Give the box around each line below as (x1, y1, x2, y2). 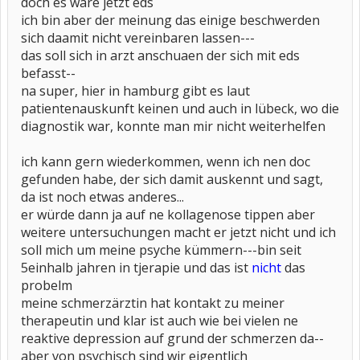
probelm (21, 276, 72, 294)
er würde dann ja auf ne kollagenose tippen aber (21, 206, 315, 223)
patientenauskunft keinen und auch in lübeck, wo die (21, 100, 339, 117)
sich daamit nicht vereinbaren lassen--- (21, 29, 255, 47)
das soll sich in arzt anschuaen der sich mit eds (21, 47, 300, 64)
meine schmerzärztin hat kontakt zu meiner (21, 294, 284, 312)
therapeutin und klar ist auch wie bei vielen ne (21, 312, 298, 329)
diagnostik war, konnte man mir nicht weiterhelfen (21, 117, 325, 135)
